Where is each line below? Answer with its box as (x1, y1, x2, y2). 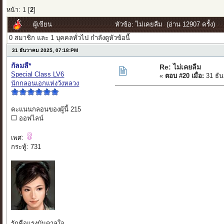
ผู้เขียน (33, 20, 52, 28)
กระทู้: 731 (11, 143, 41, 151)
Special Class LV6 (11, 70, 64, 78)
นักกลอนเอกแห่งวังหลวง (11, 79, 79, 87)
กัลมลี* (11, 61, 31, 70)
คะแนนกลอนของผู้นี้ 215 (11, 105, 81, 113)
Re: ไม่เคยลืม (159, 63, 201, 71)
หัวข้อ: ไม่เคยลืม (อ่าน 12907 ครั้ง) (115, 20, 215, 28)
